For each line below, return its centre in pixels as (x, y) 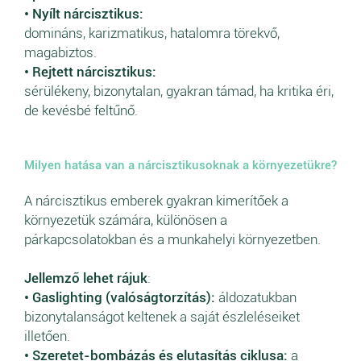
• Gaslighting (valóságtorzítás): (120, 297)
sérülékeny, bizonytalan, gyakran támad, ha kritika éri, (179, 91)
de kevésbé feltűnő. (81, 110)
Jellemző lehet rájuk (86, 278)
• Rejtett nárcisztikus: (90, 71)
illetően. (47, 336)
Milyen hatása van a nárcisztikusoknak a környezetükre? (180, 165)
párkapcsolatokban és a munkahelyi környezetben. (172, 239)
